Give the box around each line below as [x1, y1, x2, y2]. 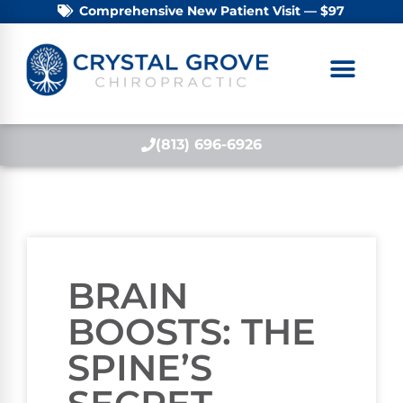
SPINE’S [67, 345, 212, 390]
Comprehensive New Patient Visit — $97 [78, 3, 345, 19]
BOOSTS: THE [67, 309, 316, 354]
